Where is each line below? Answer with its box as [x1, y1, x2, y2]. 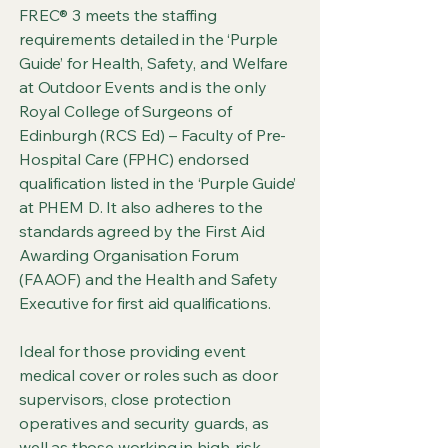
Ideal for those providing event [19, 341, 247, 361]
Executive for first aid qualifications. [19, 293, 271, 313]
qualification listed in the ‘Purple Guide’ [19, 173, 297, 193]
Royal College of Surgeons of [19, 101, 232, 121]
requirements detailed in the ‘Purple [19, 29, 279, 49]
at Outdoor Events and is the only [19, 77, 267, 97]
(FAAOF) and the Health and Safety [19, 269, 278, 289]
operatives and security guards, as [19, 413, 269, 433]
